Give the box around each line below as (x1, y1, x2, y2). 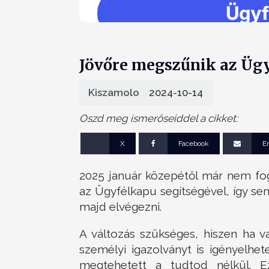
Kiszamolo (88, 86, 139, 98)
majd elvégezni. (79, 199, 162, 213)
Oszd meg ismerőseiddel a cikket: (79, 112, 240, 124)
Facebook (178, 139, 210, 148)
